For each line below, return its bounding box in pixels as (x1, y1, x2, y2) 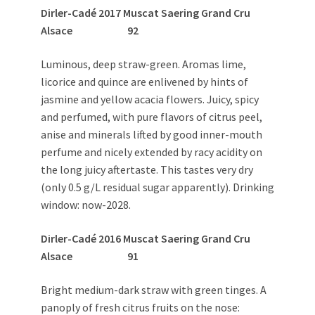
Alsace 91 (41, 249, 139, 264)
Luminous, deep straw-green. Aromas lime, (41, 57, 246, 72)
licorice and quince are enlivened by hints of (41, 75, 248, 89)
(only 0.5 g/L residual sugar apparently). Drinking (41, 180, 274, 195)
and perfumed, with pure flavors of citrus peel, (41, 110, 262, 124)
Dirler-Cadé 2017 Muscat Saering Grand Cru (41, 6, 250, 20)
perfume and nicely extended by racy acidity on (41, 145, 262, 160)
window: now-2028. (41, 198, 131, 212)
